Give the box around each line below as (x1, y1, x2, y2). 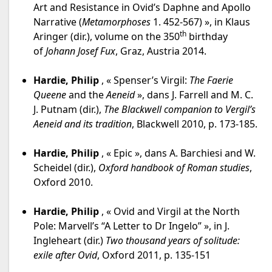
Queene (33, 88, 66, 102)
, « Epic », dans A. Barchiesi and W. (99, 146, 256, 160)
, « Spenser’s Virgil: (99, 73, 189, 87)
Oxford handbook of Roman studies (98, 161, 250, 175)
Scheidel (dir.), (33, 161, 98, 175)
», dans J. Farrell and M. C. (135, 88, 253, 102)
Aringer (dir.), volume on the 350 (33, 30, 180, 44)
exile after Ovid (33, 248, 97, 262)
